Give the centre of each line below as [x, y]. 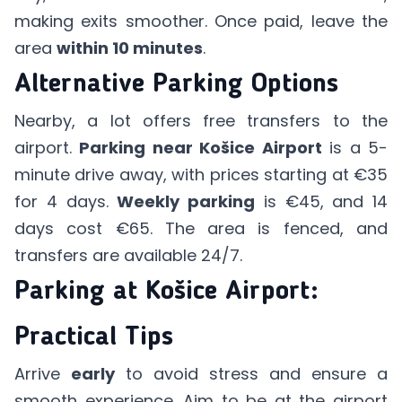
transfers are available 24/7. [128, 255]
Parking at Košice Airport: [166, 291]
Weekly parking [186, 201]
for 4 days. [66, 201]
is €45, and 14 [321, 201]
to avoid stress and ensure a [251, 373]
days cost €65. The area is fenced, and [201, 228]
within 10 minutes [130, 48]
